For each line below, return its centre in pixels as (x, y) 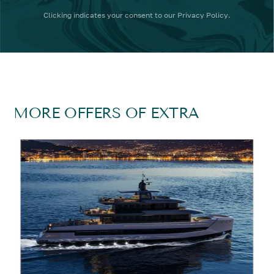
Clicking (58, 15)
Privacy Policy (202, 15)
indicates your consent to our (125, 15)
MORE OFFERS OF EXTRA (106, 113)
